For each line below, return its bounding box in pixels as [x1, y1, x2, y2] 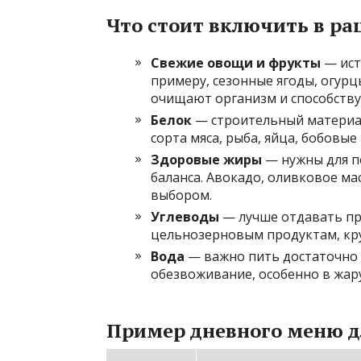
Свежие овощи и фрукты [151, 53, 321, 72]
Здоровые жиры [151, 150, 262, 168]
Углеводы [151, 207, 219, 226]
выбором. [151, 185, 212, 204]
